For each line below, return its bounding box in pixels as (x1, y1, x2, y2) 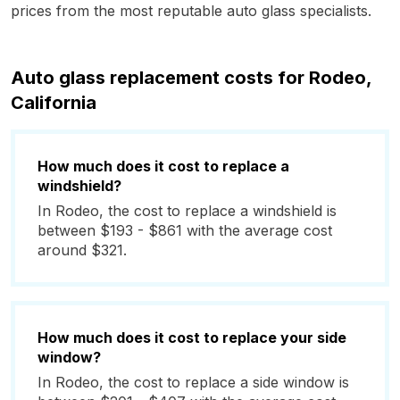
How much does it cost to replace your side (37, 329, 346, 346)
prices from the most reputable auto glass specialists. (11, 2, 371, 20)
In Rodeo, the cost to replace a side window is (37, 373, 349, 391)
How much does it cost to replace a (37, 157, 289, 175)
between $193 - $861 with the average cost (37, 221, 332, 239)
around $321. (37, 241, 127, 259)
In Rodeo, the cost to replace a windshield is (37, 202, 337, 220)
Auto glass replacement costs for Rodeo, (11, 67, 371, 88)
